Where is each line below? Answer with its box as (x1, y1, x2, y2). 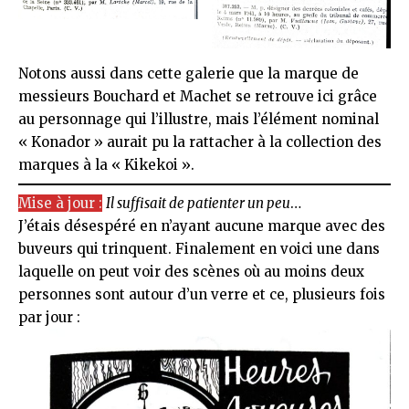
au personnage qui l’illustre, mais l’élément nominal (18, 110, 379, 129)
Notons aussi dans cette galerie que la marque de (18, 65, 359, 83)
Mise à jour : (18, 194, 102, 213)
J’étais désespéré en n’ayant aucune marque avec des (18, 217, 385, 236)
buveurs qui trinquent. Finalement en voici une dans (18, 240, 380, 258)
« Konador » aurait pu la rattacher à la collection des (18, 133, 382, 152)
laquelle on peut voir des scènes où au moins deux (18, 263, 364, 281)
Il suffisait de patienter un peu (106, 194, 290, 213)
